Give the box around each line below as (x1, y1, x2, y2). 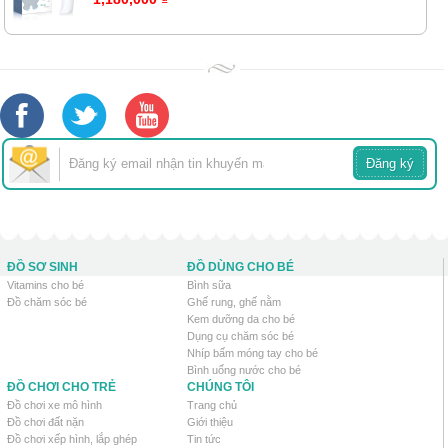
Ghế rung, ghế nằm (187, 296, 281, 309)
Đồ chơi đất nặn (7, 416, 84, 429)
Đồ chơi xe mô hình (7, 399, 102, 412)
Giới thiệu (187, 416, 233, 429)
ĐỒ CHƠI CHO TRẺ (7, 380, 116, 395)
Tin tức (187, 433, 221, 446)
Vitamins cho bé (7, 279, 84, 292)
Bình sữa (187, 279, 231, 292)
